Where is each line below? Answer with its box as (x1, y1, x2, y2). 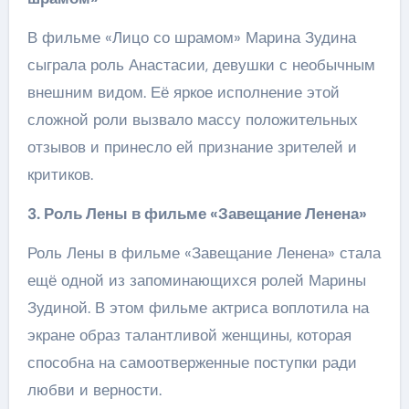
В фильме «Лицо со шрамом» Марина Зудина (26, 26, 356, 47)
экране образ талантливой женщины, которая (26, 324, 351, 345)
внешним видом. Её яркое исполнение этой (26, 81, 340, 102)
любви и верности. (26, 379, 162, 400)
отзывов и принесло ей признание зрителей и (26, 136, 357, 157)
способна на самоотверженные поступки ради (26, 351, 357, 372)
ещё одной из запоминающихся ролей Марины (26, 269, 366, 290)
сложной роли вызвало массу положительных (26, 109, 358, 130)
